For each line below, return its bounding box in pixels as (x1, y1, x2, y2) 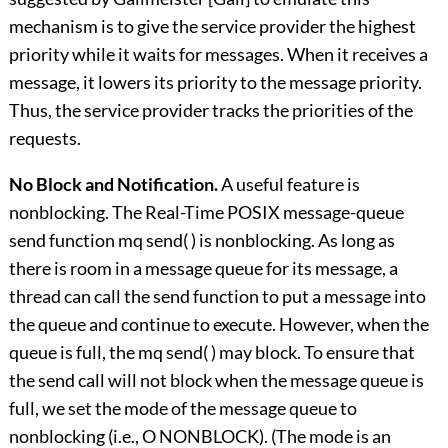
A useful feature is (217, 173, 360, 196)
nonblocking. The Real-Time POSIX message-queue (8, 201, 404, 224)
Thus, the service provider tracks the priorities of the (8, 99, 413, 122)
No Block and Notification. (8, 173, 218, 196)
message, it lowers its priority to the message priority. (8, 71, 422, 94)
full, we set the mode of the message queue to (8, 397, 357, 420)
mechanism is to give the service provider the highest (8, 15, 416, 38)
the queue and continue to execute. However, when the (8, 313, 429, 336)
